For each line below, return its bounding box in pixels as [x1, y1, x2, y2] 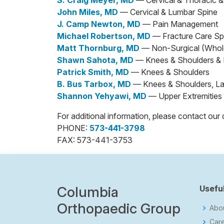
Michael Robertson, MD [57, 31, 150, 41]
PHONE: [57, 123, 89, 133]
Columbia [57, 183, 118, 200]
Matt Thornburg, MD [57, 43, 139, 53]
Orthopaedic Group [57, 200, 180, 217]
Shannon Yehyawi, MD [57, 91, 146, 101]
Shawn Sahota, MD [57, 55, 133, 65]
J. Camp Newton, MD [57, 19, 140, 29]
